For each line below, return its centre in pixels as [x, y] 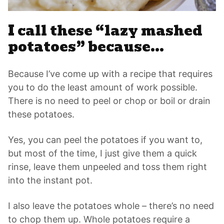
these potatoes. [41, 114]
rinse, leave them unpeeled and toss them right [107, 167]
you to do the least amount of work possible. [103, 87]
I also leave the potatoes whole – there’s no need [111, 206]
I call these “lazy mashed [105, 31]
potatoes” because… [86, 47]
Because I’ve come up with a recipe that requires [110, 74]
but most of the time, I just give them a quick [102, 153]
